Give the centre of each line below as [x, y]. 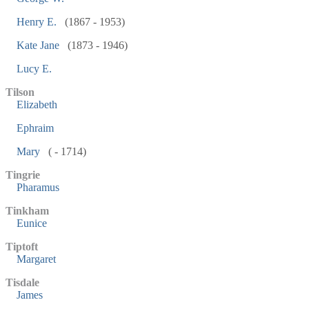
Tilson [20, 92]
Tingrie [23, 175]
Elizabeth [37, 104]
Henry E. [37, 22]
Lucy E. [34, 69]
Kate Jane [38, 45]
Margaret [36, 259]
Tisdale [22, 282]
